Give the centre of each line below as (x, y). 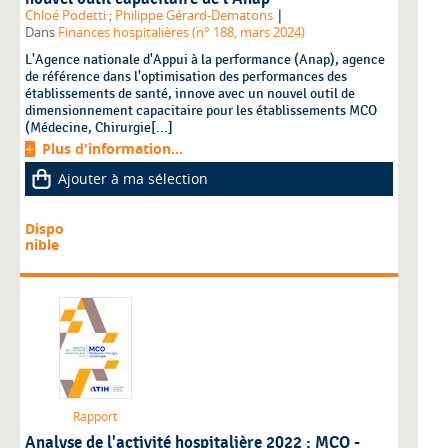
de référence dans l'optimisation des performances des (186, 77)
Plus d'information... (112, 149)
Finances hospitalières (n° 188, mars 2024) (181, 33)
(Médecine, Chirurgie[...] (99, 128)
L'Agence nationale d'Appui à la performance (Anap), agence (205, 60)
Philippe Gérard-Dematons (194, 16)
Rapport (95, 417)
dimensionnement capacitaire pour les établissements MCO (201, 111)
